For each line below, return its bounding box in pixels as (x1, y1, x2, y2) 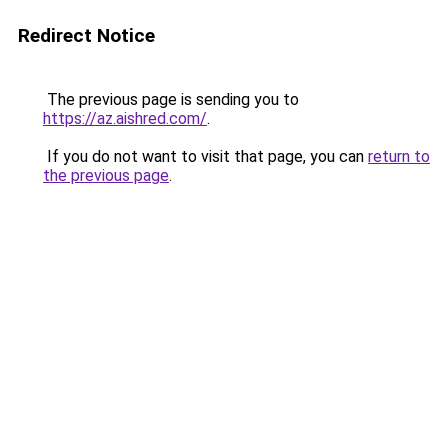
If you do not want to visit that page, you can (43, 147, 368, 166)
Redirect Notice (18, 24, 155, 47)
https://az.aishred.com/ (43, 109, 207, 128)
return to (368, 147, 430, 166)
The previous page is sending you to (43, 90, 299, 109)
